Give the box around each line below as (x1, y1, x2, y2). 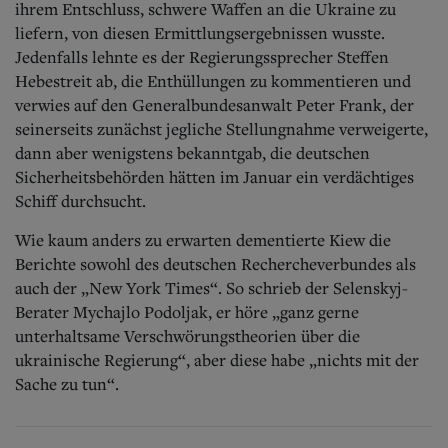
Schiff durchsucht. (15, 189, 146, 212)
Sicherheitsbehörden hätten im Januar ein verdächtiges (15, 165, 414, 188)
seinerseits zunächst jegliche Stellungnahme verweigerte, (15, 117, 428, 140)
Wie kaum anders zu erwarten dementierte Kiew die (15, 228, 391, 251)
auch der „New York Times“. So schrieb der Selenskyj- (15, 276, 408, 299)
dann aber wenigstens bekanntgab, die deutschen (15, 141, 370, 164)
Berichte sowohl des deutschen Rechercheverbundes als (15, 252, 416, 275)
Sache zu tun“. (15, 372, 119, 395)
